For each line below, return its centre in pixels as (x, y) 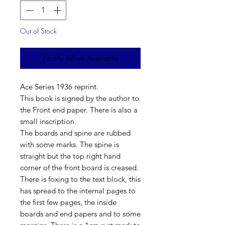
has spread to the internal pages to (78, 190)
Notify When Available (80, 58)
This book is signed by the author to (80, 98)
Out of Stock (38, 31)
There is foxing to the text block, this (80, 179)
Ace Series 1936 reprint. (59, 86)
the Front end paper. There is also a (79, 109)
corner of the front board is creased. (79, 167)
